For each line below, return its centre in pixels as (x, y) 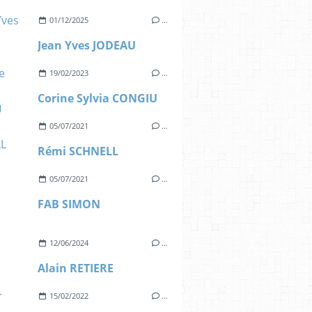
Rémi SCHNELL (78, 151)
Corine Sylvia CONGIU (98, 98)
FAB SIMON (69, 204)
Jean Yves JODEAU (87, 45)
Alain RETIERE (76, 268)
